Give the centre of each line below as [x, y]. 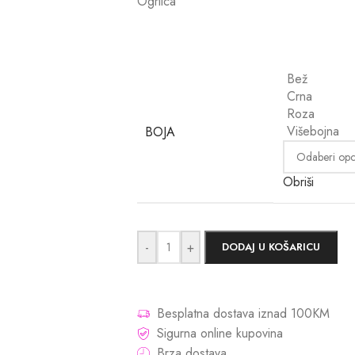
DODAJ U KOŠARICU [271, 247]
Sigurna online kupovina [220, 333]
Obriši [298, 182]
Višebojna [313, 131]
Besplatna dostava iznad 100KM [243, 313]
